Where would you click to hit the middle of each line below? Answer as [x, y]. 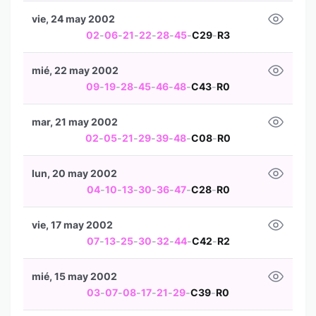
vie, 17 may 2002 [72, 225]
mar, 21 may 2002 [75, 122]
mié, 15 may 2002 [74, 276]
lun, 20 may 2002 [74, 173]
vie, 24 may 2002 [73, 19]
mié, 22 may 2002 [75, 70]
